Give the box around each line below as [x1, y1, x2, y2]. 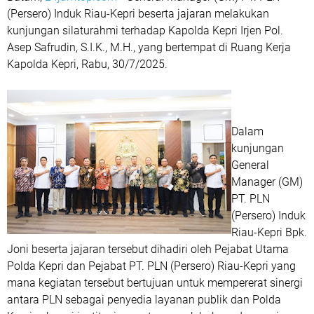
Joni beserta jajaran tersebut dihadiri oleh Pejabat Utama [7, 243, 289, 256]
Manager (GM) [231, 175, 303, 189]
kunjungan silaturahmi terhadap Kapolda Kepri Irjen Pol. [7, 24, 283, 37]
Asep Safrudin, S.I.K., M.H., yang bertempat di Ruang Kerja [7, 41, 291, 54]
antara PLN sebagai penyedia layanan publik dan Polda [7, 293, 281, 306]
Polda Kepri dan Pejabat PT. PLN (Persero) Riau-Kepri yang [7, 259, 296, 273]
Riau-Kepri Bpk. [231, 226, 307, 239]
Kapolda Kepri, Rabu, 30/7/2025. [7, 57, 168, 71]
